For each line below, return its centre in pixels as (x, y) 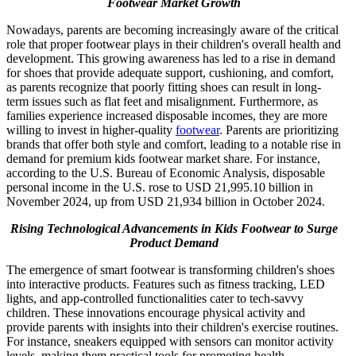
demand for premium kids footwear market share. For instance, (163, 159)
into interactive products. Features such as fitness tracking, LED (166, 284)
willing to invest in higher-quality (91, 130)
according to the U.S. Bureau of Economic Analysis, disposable (166, 173)
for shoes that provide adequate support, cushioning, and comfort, (170, 73)
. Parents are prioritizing (279, 130)
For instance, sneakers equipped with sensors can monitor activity (170, 342)
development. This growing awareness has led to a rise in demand (171, 59)
